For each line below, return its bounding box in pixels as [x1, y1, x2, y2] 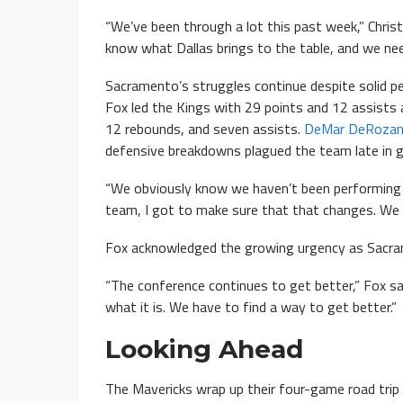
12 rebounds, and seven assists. [105, 118, 304, 140]
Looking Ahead [105, 334, 303, 365]
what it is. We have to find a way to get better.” [105, 296, 397, 318]
